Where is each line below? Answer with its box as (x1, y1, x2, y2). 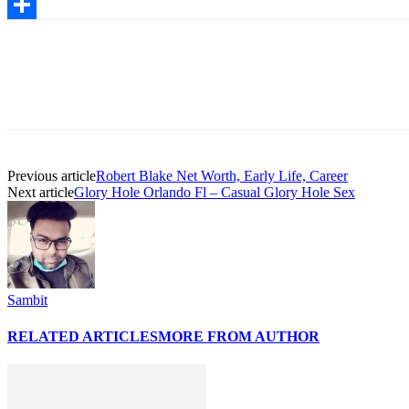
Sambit (7, 292, 47, 309)
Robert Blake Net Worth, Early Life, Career (96, 168, 348, 184)
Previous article (7, 168, 96, 184)
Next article (7, 184, 74, 201)
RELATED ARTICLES (7, 328, 158, 344)
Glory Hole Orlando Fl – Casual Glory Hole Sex (74, 184, 355, 201)
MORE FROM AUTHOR (158, 328, 320, 344)
